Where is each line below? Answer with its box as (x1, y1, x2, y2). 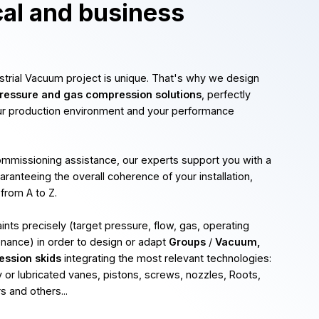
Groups (169, 236, 206, 248)
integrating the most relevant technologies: (61, 252, 271, 264)
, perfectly (202, 88, 251, 100)
